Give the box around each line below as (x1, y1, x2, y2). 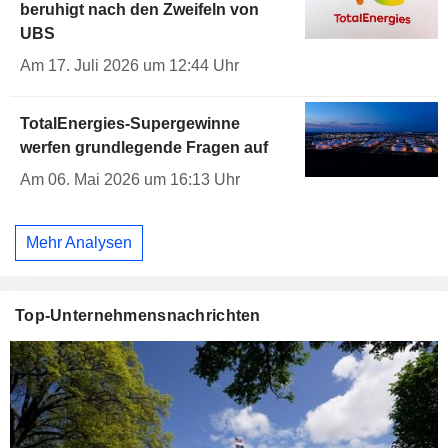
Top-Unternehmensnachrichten (15, 306, 261, 324)
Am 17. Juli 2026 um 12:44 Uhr (20, 57, 239, 75)
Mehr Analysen (26, 233, 132, 251)
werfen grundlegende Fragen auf (20, 139, 268, 157)
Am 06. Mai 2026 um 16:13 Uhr (20, 171, 240, 189)
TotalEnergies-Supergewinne (20, 115, 240, 133)
